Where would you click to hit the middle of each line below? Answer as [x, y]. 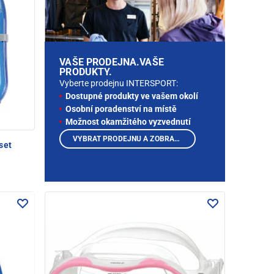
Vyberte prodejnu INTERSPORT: [119, 83]
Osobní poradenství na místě [121, 109]
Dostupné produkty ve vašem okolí [132, 96]
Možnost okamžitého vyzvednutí [128, 122]
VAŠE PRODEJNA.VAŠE [112, 62]
